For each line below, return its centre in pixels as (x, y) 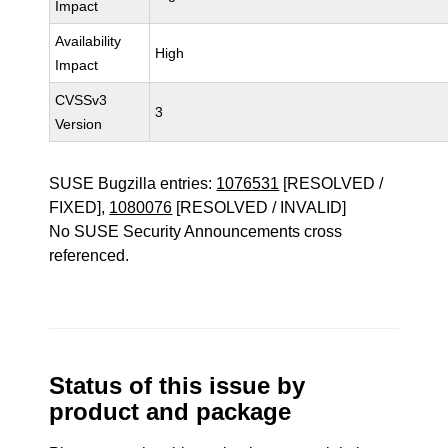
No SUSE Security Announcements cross (196, 231)
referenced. (89, 255)
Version (79, 124)
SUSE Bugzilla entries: (133, 183)
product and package (170, 411)
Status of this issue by (177, 385)
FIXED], (79, 207)
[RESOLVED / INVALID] (259, 207)
